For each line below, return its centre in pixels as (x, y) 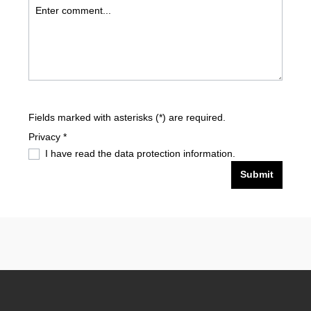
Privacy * (48, 137)
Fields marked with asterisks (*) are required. (127, 117)
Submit (257, 175)
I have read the (80, 153)
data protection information (174, 153)
